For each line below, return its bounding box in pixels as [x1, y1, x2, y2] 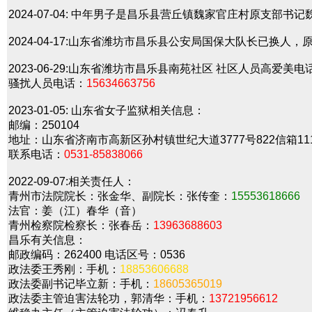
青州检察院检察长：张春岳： [8, 219, 153, 231]
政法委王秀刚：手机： [8, 263, 120, 275]
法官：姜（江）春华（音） [8, 205, 142, 217]
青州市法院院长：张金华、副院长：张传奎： [8, 190, 231, 202]
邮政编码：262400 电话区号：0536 [8, 249, 185, 260]
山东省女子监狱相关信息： [68, 104, 205, 116]
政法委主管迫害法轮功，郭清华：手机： [8, 292, 209, 304]
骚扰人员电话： [8, 77, 86, 89]
